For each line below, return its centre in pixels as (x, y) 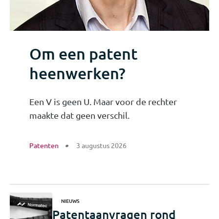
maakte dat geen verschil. (79, 115)
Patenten (44, 145)
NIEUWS (70, 200)
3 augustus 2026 (101, 145)
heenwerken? (77, 73)
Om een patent (83, 53)
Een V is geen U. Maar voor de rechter (103, 101)
